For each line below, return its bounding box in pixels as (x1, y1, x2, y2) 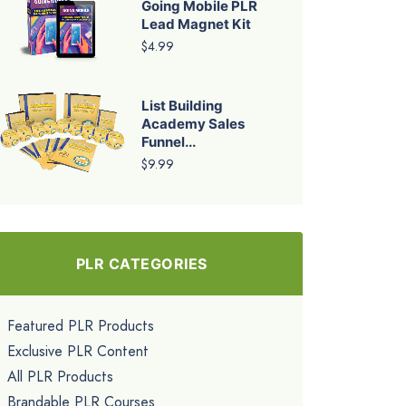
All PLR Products (7, 366, 113, 388)
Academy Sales (141, 115, 245, 133)
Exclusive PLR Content (7, 341, 149, 362)
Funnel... (141, 133, 196, 151)
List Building (141, 97, 223, 115)
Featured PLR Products (7, 315, 154, 337)
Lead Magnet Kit (141, 15, 251, 34)
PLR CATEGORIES (75, 255, 208, 274)
